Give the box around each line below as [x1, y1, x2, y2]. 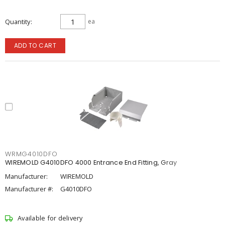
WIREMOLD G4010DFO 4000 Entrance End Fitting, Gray [5, 158, 177, 167]
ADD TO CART [14, 41, 57, 50]
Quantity [5, 17, 30, 26]
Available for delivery [18, 213, 83, 222]
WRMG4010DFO [5, 150, 58, 158]
